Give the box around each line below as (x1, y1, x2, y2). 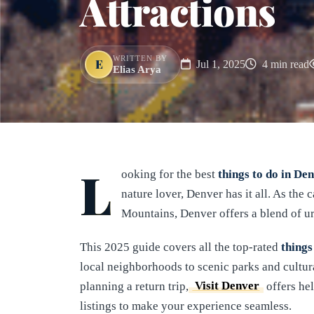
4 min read (259, 57, 309, 70)
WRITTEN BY (113, 53, 168, 62)
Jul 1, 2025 (193, 57, 245, 70)
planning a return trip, (80, 279, 189, 293)
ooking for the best (121, 167, 218, 181)
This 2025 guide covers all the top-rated (80, 240, 281, 254)
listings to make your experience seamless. (80, 299, 292, 313)
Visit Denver (192, 279, 260, 293)
